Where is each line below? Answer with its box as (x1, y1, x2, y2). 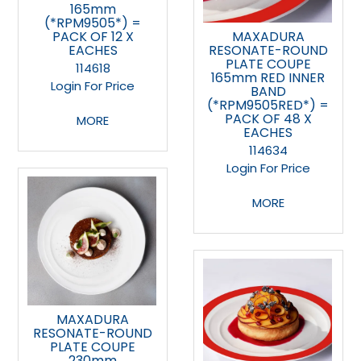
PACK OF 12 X (52, 27, 134, 46)
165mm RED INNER (211, 68, 326, 87)
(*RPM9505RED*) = (207, 95, 330, 114)
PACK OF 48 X (224, 109, 312, 128)
